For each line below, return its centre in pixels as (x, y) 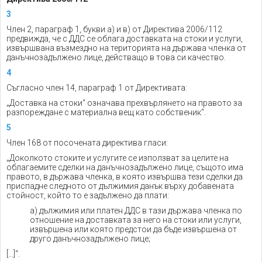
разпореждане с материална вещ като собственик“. (106, 112)
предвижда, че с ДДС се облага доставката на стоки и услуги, (125, 39)
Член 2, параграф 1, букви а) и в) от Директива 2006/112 (114, 29)
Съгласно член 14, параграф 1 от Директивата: (97, 88)
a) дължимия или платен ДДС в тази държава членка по (136, 211)
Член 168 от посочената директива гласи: (87, 143)
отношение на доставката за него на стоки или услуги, (136, 220)
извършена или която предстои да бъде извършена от (133, 229)
